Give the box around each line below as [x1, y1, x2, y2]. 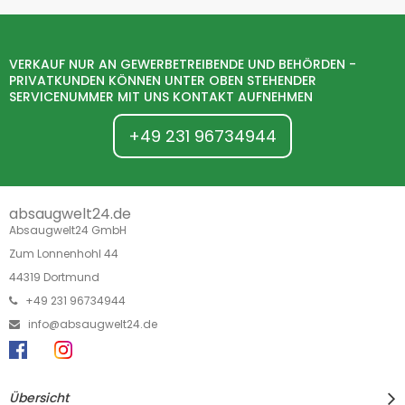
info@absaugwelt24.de [28, 316, 157, 332]
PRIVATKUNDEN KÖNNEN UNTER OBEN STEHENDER [9, 71, 316, 89]
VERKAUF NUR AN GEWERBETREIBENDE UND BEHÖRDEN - [9, 54, 356, 73]
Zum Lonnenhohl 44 [9, 245, 118, 261]
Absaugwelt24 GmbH [9, 221, 127, 238]
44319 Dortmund [9, 268, 99, 285]
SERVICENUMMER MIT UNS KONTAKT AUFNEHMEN [9, 87, 313, 106]
